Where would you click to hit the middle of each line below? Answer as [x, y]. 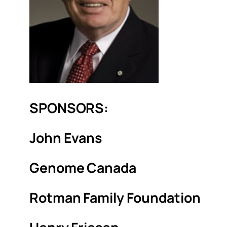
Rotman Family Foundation [115, 198]
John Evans [66, 138]
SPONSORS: [69, 108]
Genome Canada [83, 168]
